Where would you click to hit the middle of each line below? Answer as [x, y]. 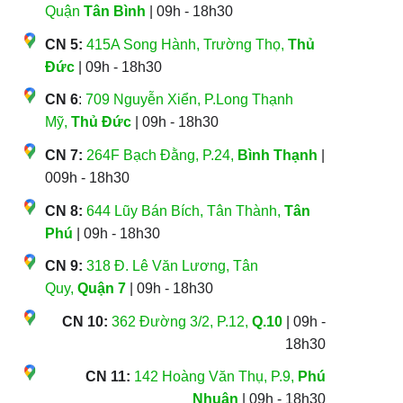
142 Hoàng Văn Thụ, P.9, [216, 377]
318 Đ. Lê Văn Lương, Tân [172, 266]
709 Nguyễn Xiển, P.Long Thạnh [189, 100]
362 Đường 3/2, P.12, [182, 321]
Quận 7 [101, 289]
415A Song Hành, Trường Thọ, [187, 44]
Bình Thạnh [277, 155]
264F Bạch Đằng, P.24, [161, 155]
